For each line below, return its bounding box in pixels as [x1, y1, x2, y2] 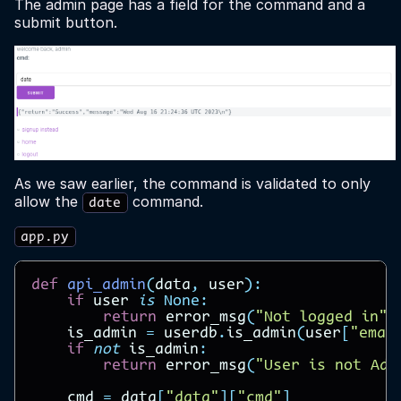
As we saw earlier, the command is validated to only [14, 175, 371, 193]
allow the [14, 192, 82, 211]
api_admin [66, 277, 146, 294]
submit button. [14, 13, 117, 31]
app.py [21, 230, 70, 245]
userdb [163, 326, 218, 343]
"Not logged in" [254, 310, 388, 327]
